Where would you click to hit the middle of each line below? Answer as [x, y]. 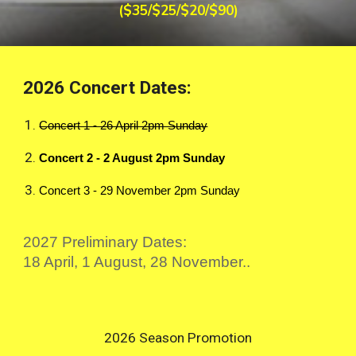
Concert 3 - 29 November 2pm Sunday [140, 191]
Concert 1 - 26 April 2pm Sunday [124, 126]
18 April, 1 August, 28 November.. [137, 262]
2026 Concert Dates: [108, 88]
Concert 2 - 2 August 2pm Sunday [132, 158]
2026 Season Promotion [178, 338]
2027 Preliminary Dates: [105, 242]
